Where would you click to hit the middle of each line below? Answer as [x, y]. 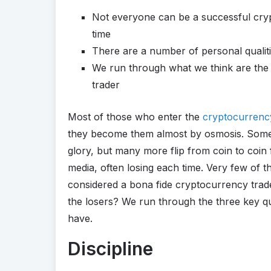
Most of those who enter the [135, 116]
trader [106, 84]
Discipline [110, 248]
